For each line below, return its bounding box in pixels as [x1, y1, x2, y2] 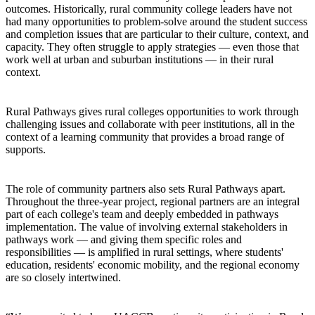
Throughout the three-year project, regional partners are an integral [6, 195, 300, 207]
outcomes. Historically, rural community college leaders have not [6, 2, 292, 15]
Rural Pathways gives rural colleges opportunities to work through [6, 105, 299, 117]
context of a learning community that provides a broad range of [6, 130, 284, 143]
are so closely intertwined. [6, 271, 121, 283]
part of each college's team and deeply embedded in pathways [6, 207, 278, 220]
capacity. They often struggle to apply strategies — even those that [6, 40, 299, 53]
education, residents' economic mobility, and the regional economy [6, 258, 300, 271]
